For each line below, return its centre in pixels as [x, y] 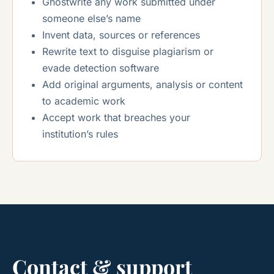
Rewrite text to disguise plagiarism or [128, 51]
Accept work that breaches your [116, 117]
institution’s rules [80, 134]
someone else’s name [91, 18]
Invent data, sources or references [121, 35]
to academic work [84, 101]
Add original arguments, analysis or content [143, 84]
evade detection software [101, 68]
